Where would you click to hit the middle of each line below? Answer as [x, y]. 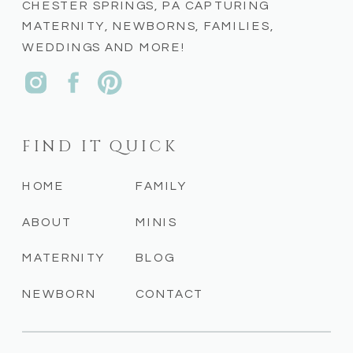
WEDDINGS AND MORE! [104, 47]
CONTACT [170, 294]
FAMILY [162, 186]
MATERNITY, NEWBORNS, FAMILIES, [148, 26]
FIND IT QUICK [100, 146]
